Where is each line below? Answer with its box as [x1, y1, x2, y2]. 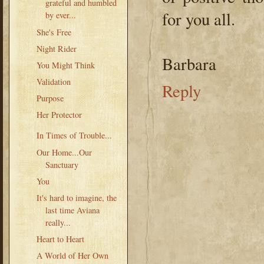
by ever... [45, 9, 76, 21]
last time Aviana [45, 204, 100, 216]
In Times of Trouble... [36, 130, 112, 141]
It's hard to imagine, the [36, 192, 117, 203]
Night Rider [36, 42, 77, 54]
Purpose [36, 93, 64, 104]
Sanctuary [45, 159, 78, 170]
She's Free [36, 26, 71, 38]
